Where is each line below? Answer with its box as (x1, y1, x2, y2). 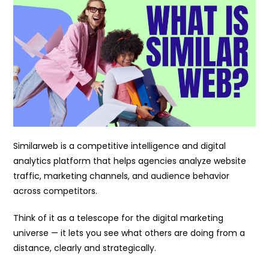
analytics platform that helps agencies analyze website (13, 154, 247, 167)
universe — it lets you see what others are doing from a (13, 226, 246, 239)
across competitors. (13, 184, 98, 197)
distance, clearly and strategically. (13, 241, 157, 254)
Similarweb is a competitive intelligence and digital (13, 139, 226, 152)
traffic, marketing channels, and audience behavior (13, 169, 230, 182)
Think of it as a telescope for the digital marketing (13, 211, 224, 224)
